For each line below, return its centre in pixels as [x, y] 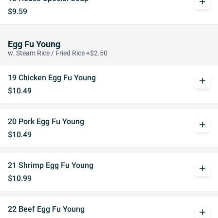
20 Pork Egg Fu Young [46, 121]
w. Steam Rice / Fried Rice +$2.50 [58, 53]
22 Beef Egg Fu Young [46, 209]
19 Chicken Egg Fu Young [52, 78]
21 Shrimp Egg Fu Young [51, 165]
